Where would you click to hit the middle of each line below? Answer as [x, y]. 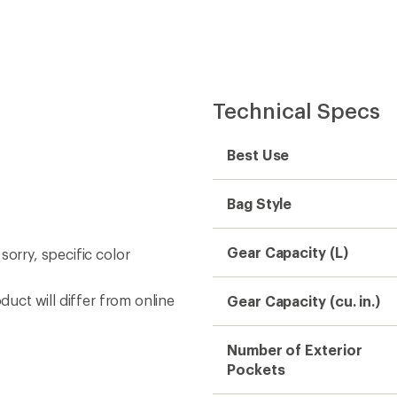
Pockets [256, 369]
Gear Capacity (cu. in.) [304, 300]
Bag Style [260, 203]
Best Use [258, 154]
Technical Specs [296, 110]
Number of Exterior [295, 349]
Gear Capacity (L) [288, 252]
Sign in [377, 29]
